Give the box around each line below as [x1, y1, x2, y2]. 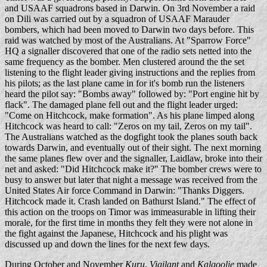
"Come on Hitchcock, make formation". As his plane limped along [5, 110, 254, 120]
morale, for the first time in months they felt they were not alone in [5, 218, 253, 228]
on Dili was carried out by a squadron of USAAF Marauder [5, 14, 229, 24]
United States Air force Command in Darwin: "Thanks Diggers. [5, 185, 244, 195]
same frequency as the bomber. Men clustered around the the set [5, 57, 244, 67]
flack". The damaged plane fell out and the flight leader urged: [5, 100, 238, 110]
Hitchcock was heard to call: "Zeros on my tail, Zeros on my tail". [5, 121, 252, 131]
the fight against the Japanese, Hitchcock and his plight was [5, 228, 228, 238]
